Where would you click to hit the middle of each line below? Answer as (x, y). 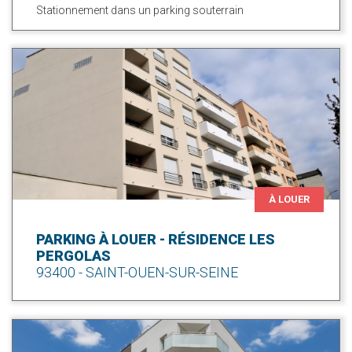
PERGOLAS (73, 256)
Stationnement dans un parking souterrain (140, 10)
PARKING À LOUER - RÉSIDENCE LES (156, 240)
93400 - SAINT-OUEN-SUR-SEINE (137, 273)
